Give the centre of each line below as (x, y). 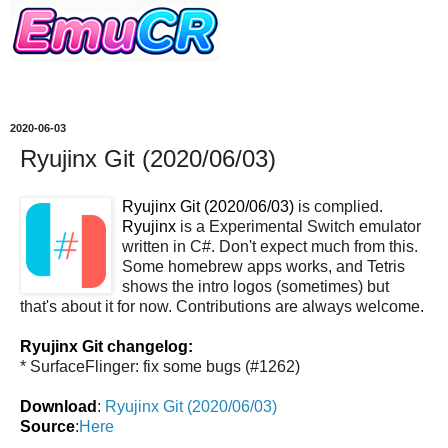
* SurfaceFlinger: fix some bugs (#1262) (160, 366)
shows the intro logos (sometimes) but (255, 286)
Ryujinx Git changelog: (106, 346)
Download (58, 406)
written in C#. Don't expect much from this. (270, 246)
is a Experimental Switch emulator (298, 226)
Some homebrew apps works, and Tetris (263, 266)
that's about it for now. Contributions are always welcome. (222, 306)
